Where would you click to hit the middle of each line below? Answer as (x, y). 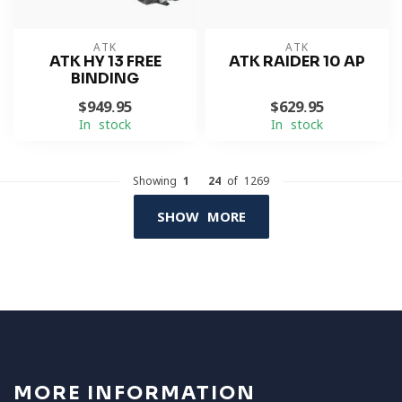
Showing (158, 181)
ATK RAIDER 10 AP (297, 61)
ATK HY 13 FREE (105, 61)
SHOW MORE (201, 217)
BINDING (105, 79)
